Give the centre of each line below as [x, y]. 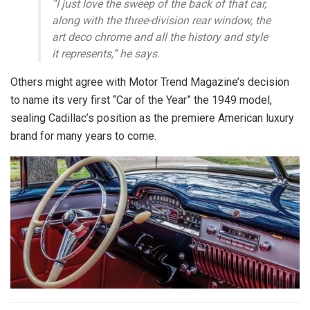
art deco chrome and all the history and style [160, 37]
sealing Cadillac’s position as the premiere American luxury [152, 118]
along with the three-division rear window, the [161, 20]
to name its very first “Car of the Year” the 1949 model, [141, 100]
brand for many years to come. [83, 136]
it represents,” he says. [106, 53]
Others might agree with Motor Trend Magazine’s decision [150, 82]
